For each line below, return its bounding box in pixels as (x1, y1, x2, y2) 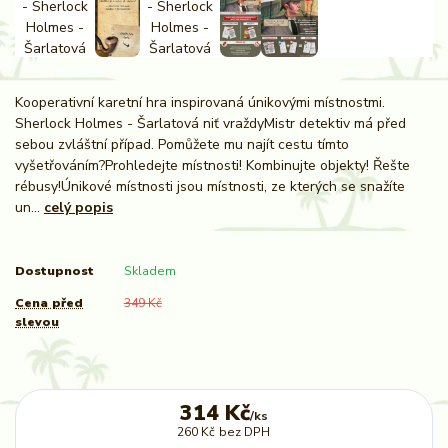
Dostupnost (15, 262, 94, 279)
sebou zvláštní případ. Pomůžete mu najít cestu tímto (15, 134, 349, 154)
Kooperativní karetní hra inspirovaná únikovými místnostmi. (15, 92, 385, 112)
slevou (15, 313, 59, 330)
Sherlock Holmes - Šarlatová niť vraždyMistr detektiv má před (15, 113, 406, 133)
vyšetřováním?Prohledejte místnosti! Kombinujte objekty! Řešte (15, 155, 410, 175)
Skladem (123, 262, 176, 279)
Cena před (15, 294, 83, 311)
